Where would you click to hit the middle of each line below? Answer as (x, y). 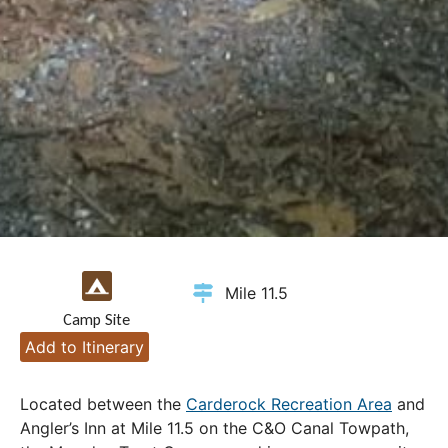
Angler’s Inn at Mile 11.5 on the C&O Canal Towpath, (214, 428)
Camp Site (97, 320)
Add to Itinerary (84, 347)
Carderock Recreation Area (289, 404)
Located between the (103, 404)
